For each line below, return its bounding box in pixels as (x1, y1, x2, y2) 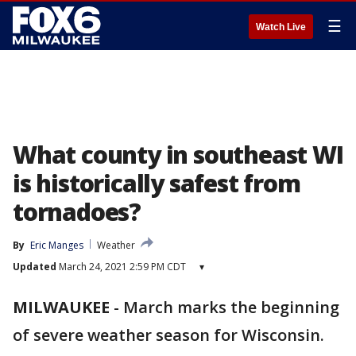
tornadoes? (13, 195, 141, 228)
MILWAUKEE (13, 296, 110, 318)
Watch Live (256, 21, 306, 33)
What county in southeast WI (13, 138, 343, 171)
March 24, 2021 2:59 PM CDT (56, 260, 186, 273)
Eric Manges (30, 238, 83, 252)
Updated (13, 260, 56, 273)
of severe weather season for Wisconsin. (13, 324, 324, 346)
